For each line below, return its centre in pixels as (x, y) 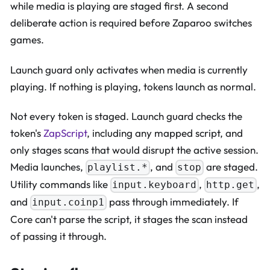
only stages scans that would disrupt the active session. (134, 149)
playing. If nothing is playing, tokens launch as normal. (133, 86)
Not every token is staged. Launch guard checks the (126, 116)
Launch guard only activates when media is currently (129, 69)
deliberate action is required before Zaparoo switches (131, 23)
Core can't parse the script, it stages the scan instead (129, 219)
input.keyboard (155, 185)
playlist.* (118, 168)
